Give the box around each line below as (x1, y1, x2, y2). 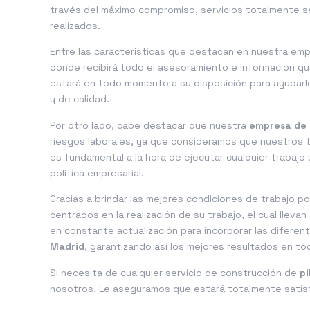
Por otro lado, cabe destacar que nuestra (50, 118, 249, 131)
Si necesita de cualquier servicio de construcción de (50, 266, 300, 279)
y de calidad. (50, 93, 109, 106)
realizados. (50, 19, 100, 32)
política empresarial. (50, 166, 144, 179)
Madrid (50, 240, 84, 253)
